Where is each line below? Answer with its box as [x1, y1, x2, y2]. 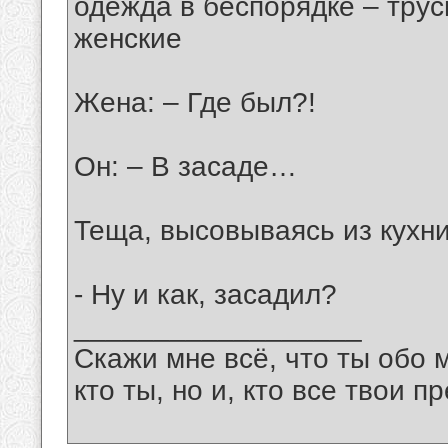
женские [74, 23, 182, 55]
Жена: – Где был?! [74, 87, 316, 119]
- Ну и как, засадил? [74, 279, 337, 311]
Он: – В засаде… [74, 151, 297, 183]
